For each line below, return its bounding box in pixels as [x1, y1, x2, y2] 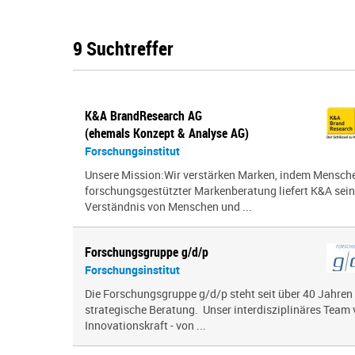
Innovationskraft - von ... [85, 318, 206, 333]
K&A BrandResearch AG [85, 107, 202, 124]
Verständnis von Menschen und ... [85, 199, 252, 214]
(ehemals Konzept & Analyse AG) [85, 124, 249, 142]
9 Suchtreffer [73, 36, 174, 61]
